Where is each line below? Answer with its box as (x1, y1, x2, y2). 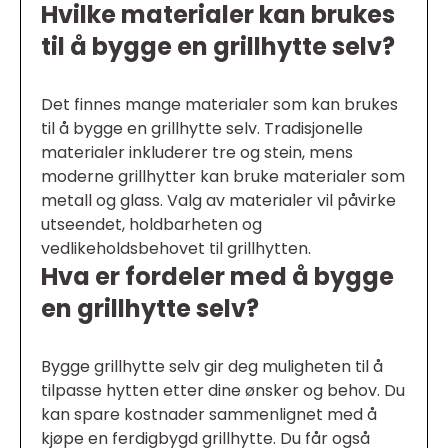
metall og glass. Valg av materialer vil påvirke (41, 188, 396, 212)
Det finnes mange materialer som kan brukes (41, 92, 398, 116)
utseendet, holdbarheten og (41, 212, 262, 236)
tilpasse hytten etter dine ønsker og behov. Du (41, 378, 405, 402)
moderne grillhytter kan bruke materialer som (41, 164, 405, 188)
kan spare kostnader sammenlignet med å (41, 402, 377, 426)
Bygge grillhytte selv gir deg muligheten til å (41, 354, 383, 378)
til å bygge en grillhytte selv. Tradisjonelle (41, 116, 363, 140)
